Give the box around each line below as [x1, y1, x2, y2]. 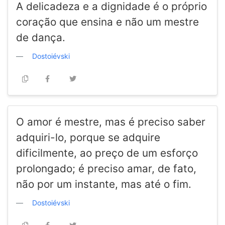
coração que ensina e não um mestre [16, 16, 199, 29]
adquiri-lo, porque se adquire [16, 131, 160, 144]
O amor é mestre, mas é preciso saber [16, 116, 205, 129]
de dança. [16, 31, 65, 44]
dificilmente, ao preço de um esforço [16, 147, 198, 160]
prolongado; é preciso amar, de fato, [16, 162, 196, 175]
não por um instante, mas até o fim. [16, 178, 191, 191]
